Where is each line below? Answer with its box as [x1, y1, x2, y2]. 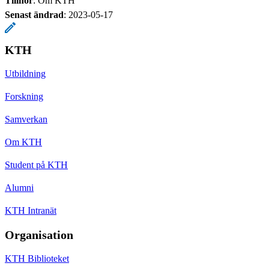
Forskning [5, 91, 43, 102]
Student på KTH [5, 160, 68, 171]
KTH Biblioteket [5, 253, 69, 264]
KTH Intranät [5, 205, 56, 216]
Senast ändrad [5, 10, 64, 20]
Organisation [5, 228, 73, 242]
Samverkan [5, 114, 47, 125]
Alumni [5, 183, 34, 193]
